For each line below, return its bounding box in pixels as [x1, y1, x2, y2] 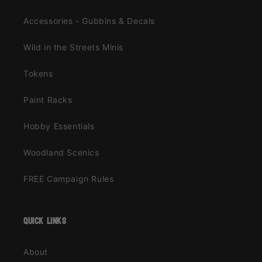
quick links [23, 212, 67, 230]
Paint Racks [23, 95, 73, 105]
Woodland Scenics [23, 147, 99, 158]
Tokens [23, 68, 53, 79]
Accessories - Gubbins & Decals [23, 16, 155, 26]
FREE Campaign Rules [23, 174, 114, 184]
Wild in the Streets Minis [23, 42, 123, 53]
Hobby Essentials [23, 121, 95, 132]
